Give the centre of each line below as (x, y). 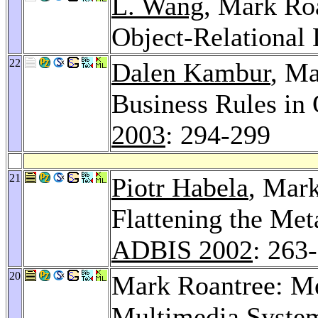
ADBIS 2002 (182, 250)
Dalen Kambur (191, 72)
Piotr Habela (180, 187)
